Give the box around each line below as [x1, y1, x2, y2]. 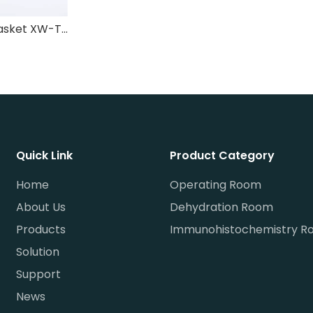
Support [16, 266, 61, 282]
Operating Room [169, 177, 261, 193]
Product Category [169, 147, 275, 163]
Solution [16, 244, 60, 260]
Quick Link [16, 147, 73, 163]
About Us [16, 199, 66, 215]
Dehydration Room [169, 199, 273, 215]
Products [16, 221, 66, 238]
